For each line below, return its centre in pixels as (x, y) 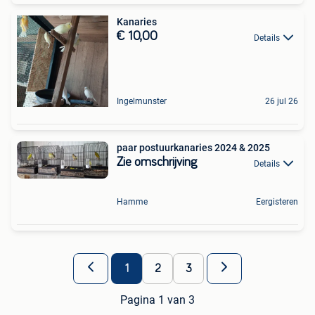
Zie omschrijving (157, 163)
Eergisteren (277, 201)
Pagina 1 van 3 (157, 300)
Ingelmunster (142, 102)
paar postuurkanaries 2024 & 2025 (193, 148)
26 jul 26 (282, 102)
